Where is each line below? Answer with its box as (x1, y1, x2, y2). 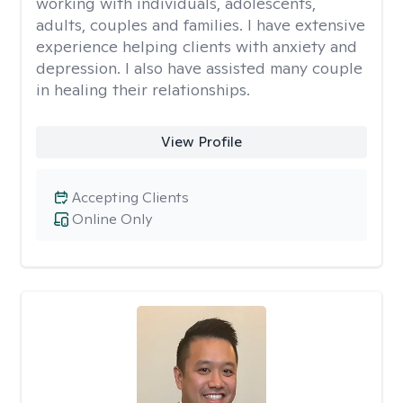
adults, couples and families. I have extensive (36, 14, 365, 35)
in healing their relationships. (36, 79, 250, 100)
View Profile (160, 132, 242, 151)
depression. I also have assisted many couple (36, 58, 363, 78)
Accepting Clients (72, 188, 189, 207)
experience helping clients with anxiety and (36, 36, 357, 57)
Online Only (72, 210, 152, 228)
